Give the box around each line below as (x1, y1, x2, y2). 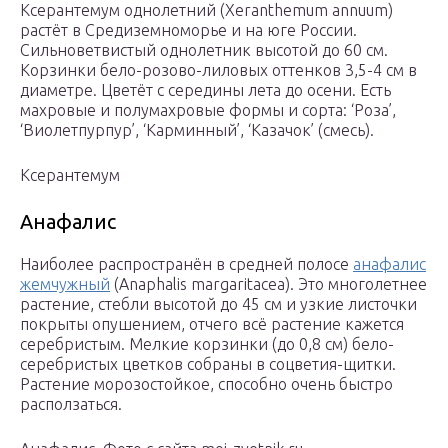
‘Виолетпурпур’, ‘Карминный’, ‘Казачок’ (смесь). (20, 121, 374, 140)
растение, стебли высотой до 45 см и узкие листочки (20, 295, 417, 314)
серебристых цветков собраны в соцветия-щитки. (20, 355, 396, 374)
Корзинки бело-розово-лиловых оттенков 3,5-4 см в (20, 61, 417, 80)
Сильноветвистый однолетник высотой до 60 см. (20, 41, 388, 60)
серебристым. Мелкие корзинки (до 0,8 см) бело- (20, 335, 394, 354)
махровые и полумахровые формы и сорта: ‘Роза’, (20, 101, 396, 120)
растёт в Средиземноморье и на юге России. (20, 21, 357, 40)
